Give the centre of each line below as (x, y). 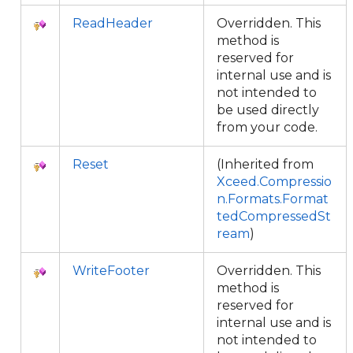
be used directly (268, 110)
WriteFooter (111, 271)
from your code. (270, 127)
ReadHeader (113, 23)
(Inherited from (265, 164)
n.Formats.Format (273, 199)
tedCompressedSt (274, 216)
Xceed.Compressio (274, 182)
